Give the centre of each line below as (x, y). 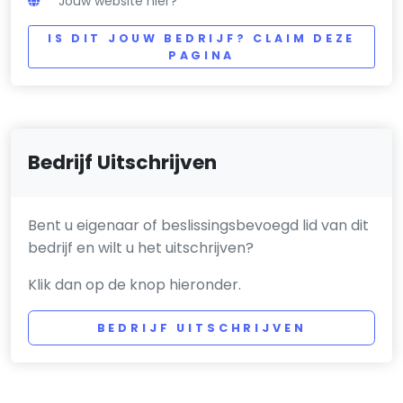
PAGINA (201, 55)
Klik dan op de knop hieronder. (135, 285)
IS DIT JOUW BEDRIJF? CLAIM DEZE (201, 38)
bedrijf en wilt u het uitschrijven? (141, 248)
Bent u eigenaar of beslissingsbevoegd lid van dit (199, 226)
